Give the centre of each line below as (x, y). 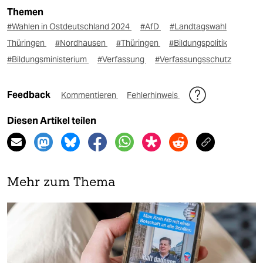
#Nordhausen (81, 43)
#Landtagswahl (198, 27)
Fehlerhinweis (153, 95)
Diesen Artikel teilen (52, 121)
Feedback (30, 95)
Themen (25, 12)
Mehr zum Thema (61, 183)
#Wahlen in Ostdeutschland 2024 (69, 27)
